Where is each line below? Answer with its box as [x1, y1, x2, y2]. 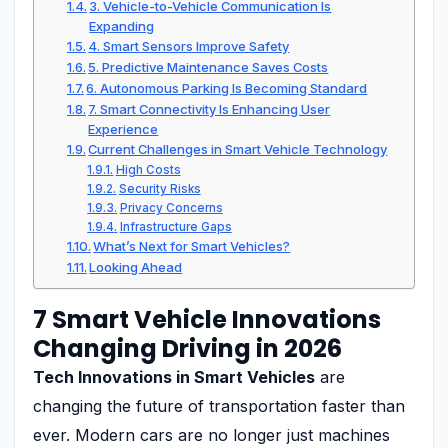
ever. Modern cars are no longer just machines [33, 424, 390, 445]
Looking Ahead [89, 258, 183, 275]
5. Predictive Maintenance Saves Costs [88, 58, 329, 75]
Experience [88, 120, 159, 137]
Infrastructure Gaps [119, 219, 232, 234]
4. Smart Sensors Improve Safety [88, 37, 290, 54]
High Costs [115, 162, 181, 177]
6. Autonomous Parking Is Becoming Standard [86, 79, 368, 96]
